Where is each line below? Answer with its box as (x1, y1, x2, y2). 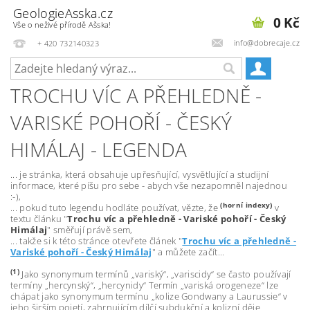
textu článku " (10, 212, 68, 225)
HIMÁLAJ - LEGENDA (10, 136, 188, 163)
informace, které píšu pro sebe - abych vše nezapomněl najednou (10, 179, 287, 192)
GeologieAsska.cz (13, 5, 113, 21)
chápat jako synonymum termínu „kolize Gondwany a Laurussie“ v (10, 289, 288, 302)
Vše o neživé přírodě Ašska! (13, 19, 111, 30)
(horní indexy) (220, 200, 273, 210)
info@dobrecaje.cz (233, 37, 300, 48)
